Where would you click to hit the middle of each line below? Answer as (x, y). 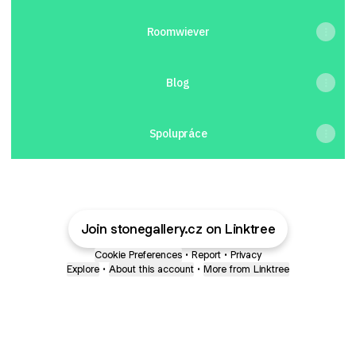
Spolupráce (178, 133)
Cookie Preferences (138, 255)
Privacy (246, 255)
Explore (83, 269)
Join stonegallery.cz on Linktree (178, 229)
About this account (151, 269)
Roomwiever (178, 32)
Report (206, 255)
